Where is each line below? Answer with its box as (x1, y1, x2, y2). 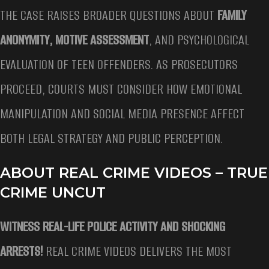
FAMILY (217, 6, 246, 25)
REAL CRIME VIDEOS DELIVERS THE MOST (43, 242, 232, 261)
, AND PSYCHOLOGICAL (149, 31, 249, 50)
